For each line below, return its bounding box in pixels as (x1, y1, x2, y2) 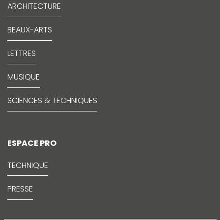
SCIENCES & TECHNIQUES (7, 95, 97, 107)
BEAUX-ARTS (7, 24, 52, 35)
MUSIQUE (7, 71, 40, 83)
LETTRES (7, 48, 36, 59)
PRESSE (7, 183, 33, 194)
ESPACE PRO (7, 137, 56, 149)
